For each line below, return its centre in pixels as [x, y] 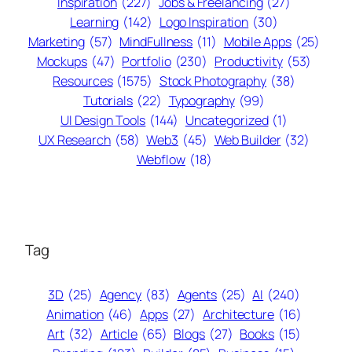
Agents [197, 294]
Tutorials [108, 100]
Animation [75, 314]
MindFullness [156, 41]
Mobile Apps [257, 41]
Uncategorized [227, 120]
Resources [83, 81]
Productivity [248, 61]
